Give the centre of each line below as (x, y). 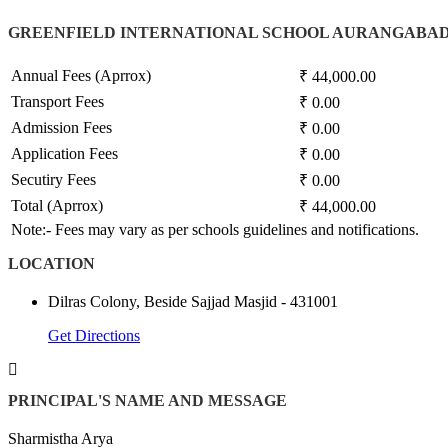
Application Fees (64, 153)
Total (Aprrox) (57, 205)
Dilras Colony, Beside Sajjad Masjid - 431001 (193, 301)
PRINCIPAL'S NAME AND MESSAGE (147, 401)
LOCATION (51, 263)
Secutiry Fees (53, 179)
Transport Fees (57, 101)
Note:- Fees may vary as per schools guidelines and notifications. (215, 229)
